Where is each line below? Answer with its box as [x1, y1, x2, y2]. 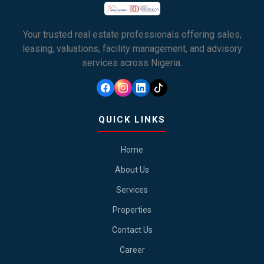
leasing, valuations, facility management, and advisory [22, 43, 242, 55]
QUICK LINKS [98, 114, 166, 125]
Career [119, 245, 145, 255]
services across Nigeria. [82, 57, 182, 69]
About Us [115, 164, 149, 174]
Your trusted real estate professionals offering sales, [22, 29, 242, 41]
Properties [113, 204, 151, 214]
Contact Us [111, 225, 153, 235]
